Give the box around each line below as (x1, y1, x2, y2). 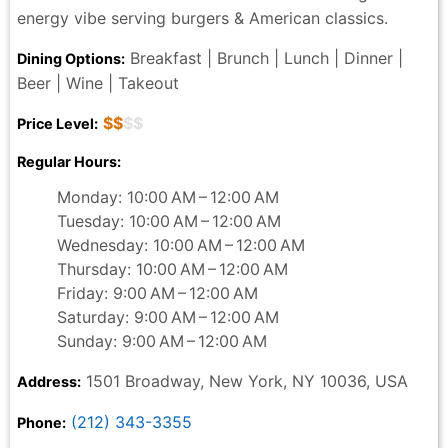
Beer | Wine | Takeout (17, 72, 179, 93)
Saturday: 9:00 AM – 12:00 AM (57, 306, 279, 327)
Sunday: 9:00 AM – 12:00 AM (57, 330, 267, 351)
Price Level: (17, 114, 98, 132)
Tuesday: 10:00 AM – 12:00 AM (57, 210, 281, 231)
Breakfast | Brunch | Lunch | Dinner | (125, 47, 403, 68)
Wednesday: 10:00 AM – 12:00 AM (57, 234, 305, 255)
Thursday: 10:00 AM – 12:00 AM (57, 258, 288, 279)
